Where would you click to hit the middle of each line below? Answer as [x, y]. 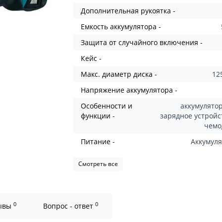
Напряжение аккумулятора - [129, 90]
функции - [98, 116]
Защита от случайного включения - [142, 42]
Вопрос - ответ [69, 206]
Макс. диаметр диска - [119, 74]
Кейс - [91, 58]
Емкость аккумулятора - [121, 27]
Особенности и [107, 106]
